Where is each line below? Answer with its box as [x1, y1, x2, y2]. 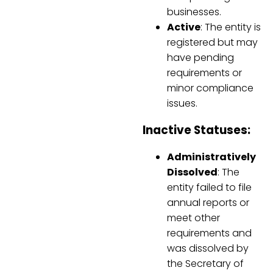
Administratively [167, 149, 256, 164]
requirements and [167, 225, 252, 240]
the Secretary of [167, 256, 244, 271]
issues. [167, 96, 197, 111]
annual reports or [167, 195, 249, 210]
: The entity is [200, 20, 261, 35]
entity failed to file [167, 180, 252, 194]
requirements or [167, 66, 242, 80]
